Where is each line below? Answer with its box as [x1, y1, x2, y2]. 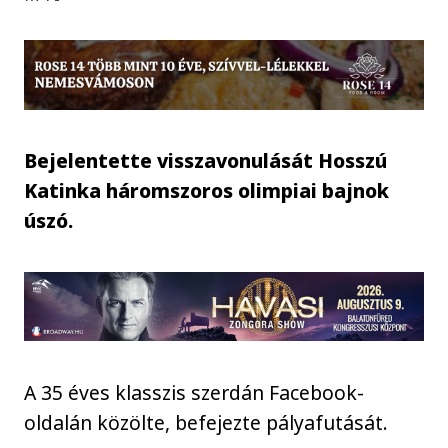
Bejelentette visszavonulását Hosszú [24, 146, 388, 174]
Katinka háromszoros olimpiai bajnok [24, 176, 390, 204]
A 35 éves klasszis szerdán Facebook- [24, 378, 365, 406]
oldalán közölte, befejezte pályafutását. [24, 408, 389, 436]
